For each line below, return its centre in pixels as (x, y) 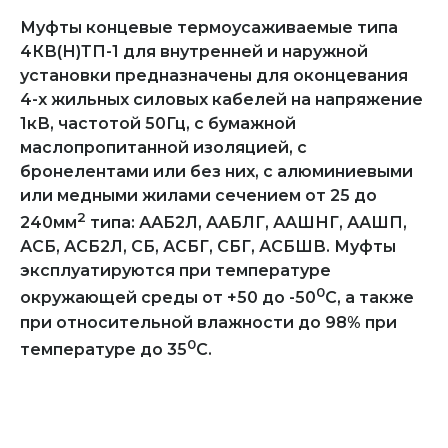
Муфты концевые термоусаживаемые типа (209, 27)
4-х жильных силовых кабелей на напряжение (221, 99)
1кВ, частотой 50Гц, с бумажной (158, 123)
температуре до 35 (103, 349)
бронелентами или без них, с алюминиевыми (216, 171)
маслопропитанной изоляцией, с (163, 147)
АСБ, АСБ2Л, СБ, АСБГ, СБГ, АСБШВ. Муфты (208, 247)
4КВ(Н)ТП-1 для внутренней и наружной (194, 51)
